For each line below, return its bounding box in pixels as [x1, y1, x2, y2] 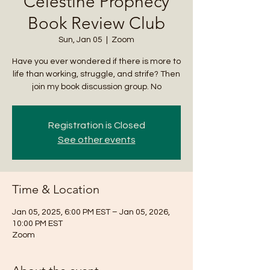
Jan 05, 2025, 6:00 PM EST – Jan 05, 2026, [12, 207, 170, 216]
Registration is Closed [48, 120, 145, 130]
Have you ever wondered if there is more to [12, 57, 181, 66]
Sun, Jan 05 [58, 35, 102, 44]
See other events [57, 134, 136, 145]
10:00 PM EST [12, 219, 63, 228]
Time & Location [12, 181, 99, 196]
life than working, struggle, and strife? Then [13, 69, 180, 78]
